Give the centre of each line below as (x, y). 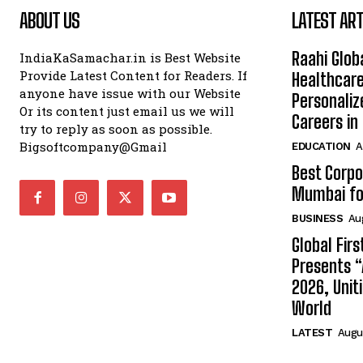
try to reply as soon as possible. (116, 129)
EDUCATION (321, 147)
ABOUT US (49, 21)
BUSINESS (317, 219)
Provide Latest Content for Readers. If (133, 76)
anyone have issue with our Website (130, 94)
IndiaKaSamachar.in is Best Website (130, 58)
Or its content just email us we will (127, 111)
